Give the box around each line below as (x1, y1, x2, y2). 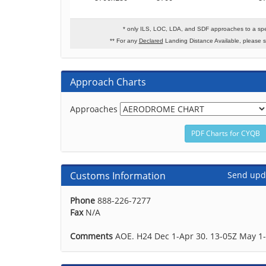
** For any (109, 37, 139, 44)
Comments (70, 230, 113, 242)
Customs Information (70, 169, 166, 182)
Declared (138, 37, 163, 44)
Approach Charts (70, 75, 146, 88)
